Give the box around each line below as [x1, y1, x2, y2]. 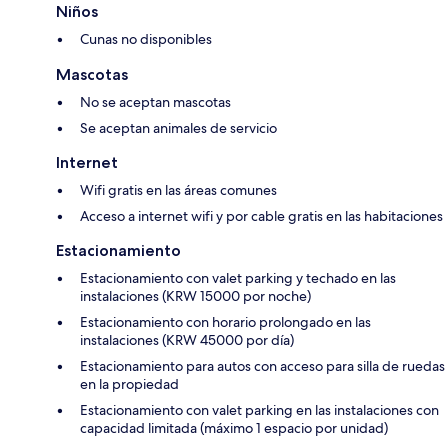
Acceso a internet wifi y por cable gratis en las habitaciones [80, 207, 443, 226]
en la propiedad [80, 375, 179, 394]
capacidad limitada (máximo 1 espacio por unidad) [80, 419, 388, 438]
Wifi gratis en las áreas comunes [80, 181, 277, 200]
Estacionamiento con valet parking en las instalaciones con [80, 401, 439, 420]
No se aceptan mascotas [80, 93, 231, 112]
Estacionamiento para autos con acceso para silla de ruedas [80, 357, 445, 376]
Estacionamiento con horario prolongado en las [80, 313, 371, 332]
